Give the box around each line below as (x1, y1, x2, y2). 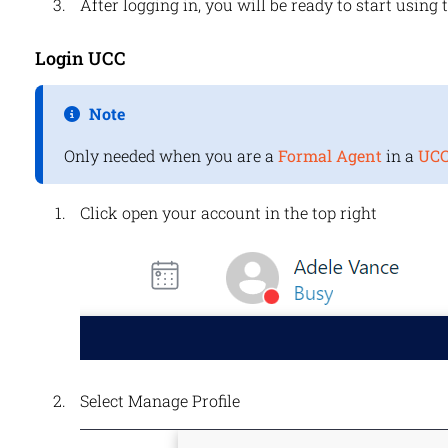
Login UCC (34, 46, 126, 71)
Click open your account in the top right (79, 202, 377, 224)
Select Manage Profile (79, 390, 240, 412)
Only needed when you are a (63, 145, 278, 167)
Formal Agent (277, 145, 382, 167)
